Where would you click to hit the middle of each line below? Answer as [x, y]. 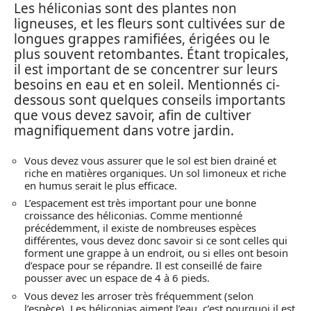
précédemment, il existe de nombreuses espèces [140, 228]
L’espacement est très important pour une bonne [140, 203]
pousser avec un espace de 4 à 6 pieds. [117, 278]
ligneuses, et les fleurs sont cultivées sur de [150, 24]
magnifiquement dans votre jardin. [124, 131]
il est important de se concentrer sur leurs [146, 70]
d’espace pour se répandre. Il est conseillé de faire [143, 266]
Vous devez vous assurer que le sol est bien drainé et [150, 160]
